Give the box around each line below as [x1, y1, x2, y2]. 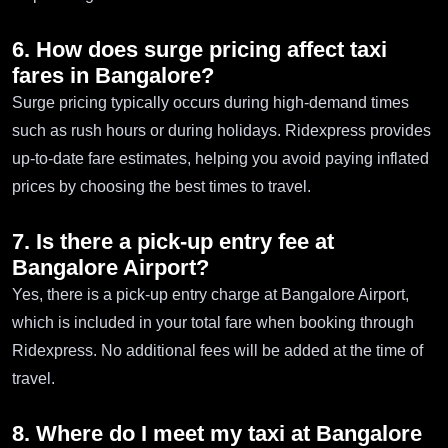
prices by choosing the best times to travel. [12, 178, 311, 196]
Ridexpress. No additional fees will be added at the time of [12, 342, 423, 360]
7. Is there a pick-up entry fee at [12, 229, 334, 255]
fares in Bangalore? [12, 63, 214, 89]
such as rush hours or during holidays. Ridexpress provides [12, 122, 431, 140]
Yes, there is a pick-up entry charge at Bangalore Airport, [12, 286, 409, 304]
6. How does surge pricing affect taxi [12, 37, 387, 63]
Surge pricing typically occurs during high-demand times [12, 94, 409, 112]
